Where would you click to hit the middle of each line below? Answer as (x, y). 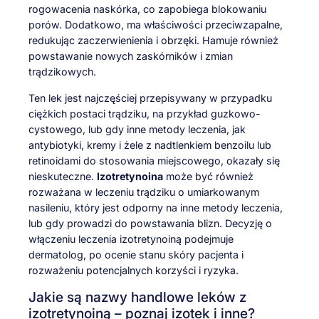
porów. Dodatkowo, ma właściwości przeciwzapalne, (156, 25)
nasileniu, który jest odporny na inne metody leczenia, (156, 207)
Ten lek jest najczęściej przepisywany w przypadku (150, 98)
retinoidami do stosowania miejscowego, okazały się (154, 160)
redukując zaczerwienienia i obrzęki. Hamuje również (153, 41)
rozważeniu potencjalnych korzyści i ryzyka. (134, 270)
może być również (208, 176)
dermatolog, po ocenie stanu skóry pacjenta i (136, 254)
